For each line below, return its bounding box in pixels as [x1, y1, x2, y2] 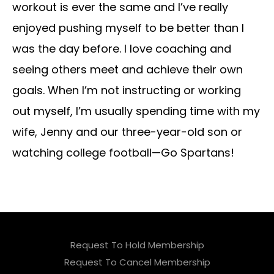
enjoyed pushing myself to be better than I [12, 20, 244, 36]
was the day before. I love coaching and [12, 41, 231, 57]
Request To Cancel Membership [64, 256, 210, 269]
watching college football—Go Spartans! [12, 145, 234, 161]
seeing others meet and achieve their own [12, 62, 243, 78]
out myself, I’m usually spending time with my [12, 103, 260, 119]
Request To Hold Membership [70, 239, 204, 252]
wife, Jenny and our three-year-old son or [12, 124, 242, 140]
